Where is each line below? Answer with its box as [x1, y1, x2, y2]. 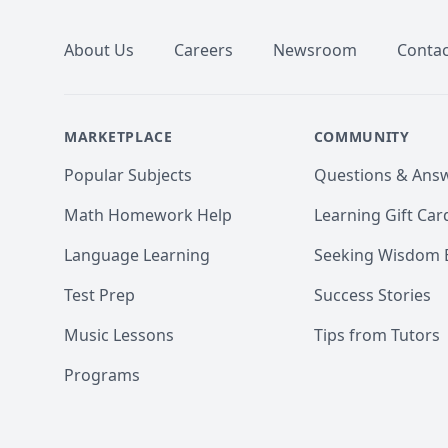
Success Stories [313, 284, 431, 306]
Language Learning [64, 244, 210, 266]
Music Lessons [64, 324, 174, 346]
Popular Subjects [64, 164, 192, 186]
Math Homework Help [64, 204, 232, 226]
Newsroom [273, 39, 357, 61]
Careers [174, 39, 233, 61]
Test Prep [64, 284, 135, 306]
